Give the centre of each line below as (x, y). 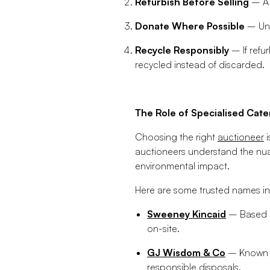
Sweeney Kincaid (187, 214)
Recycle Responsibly (182, 50)
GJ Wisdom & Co (186, 253)
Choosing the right (176, 137)
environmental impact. (182, 166)
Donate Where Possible (190, 26)
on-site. (163, 229)
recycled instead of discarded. (200, 65)
